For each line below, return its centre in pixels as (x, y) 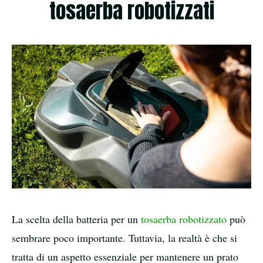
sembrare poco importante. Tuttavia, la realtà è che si (124, 237)
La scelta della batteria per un (76, 219)
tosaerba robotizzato (184, 219)
